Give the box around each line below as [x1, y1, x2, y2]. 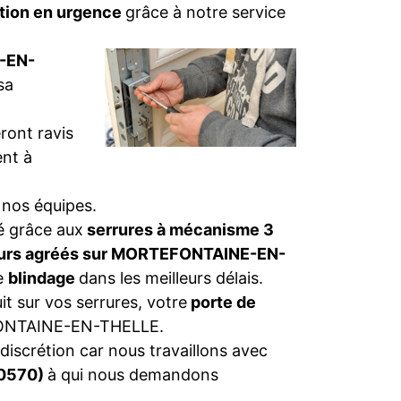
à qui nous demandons [47, 365, 218, 384]
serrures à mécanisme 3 [83, 220, 274, 239]
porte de [187, 293, 256, 311]
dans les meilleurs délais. [79, 269, 263, 287]
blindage [8, 269, 79, 287]
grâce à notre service [125, 3, 286, 21]
